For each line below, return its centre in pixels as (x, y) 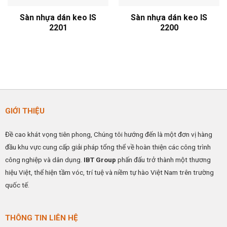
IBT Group (100, 159)
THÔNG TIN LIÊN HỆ (41, 218)
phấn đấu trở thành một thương (163, 159)
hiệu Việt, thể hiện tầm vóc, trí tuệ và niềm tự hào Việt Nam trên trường (109, 172)
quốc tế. (17, 185)
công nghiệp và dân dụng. (44, 159)
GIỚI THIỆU (25, 111)
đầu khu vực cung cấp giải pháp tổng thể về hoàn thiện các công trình (108, 147)
